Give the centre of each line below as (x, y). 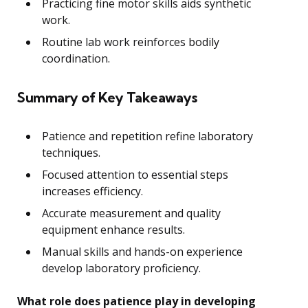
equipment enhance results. (113, 230)
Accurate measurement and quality (131, 213)
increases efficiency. (92, 191)
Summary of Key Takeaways (107, 98)
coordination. (76, 59)
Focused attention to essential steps (135, 175)
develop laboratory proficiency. (121, 268)
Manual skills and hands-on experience (142, 252)
